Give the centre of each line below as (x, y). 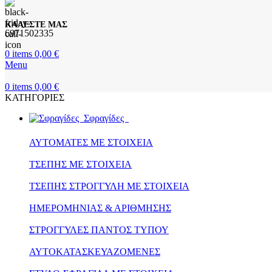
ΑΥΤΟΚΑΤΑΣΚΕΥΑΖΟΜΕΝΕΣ (95, 252)
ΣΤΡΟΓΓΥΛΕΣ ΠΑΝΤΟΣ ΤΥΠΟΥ (99, 230)
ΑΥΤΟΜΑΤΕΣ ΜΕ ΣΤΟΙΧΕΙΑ (91, 142)
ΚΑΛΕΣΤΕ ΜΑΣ (36, 25)
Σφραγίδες (106, 118)
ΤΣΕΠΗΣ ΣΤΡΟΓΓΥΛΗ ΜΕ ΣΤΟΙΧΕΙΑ (109, 186)
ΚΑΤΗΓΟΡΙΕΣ (35, 97)
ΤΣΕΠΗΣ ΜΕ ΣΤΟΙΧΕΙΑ (80, 164)
